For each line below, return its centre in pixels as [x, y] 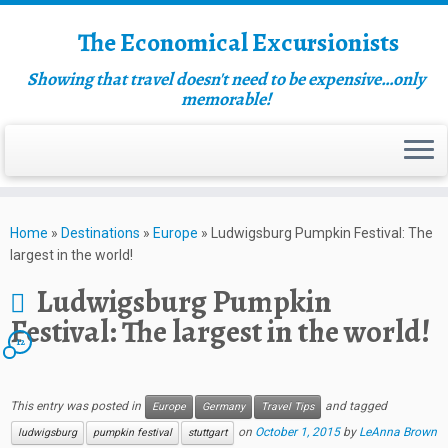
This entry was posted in [77, 406]
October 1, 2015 [297, 432]
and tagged [354, 406]
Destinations [100, 233]
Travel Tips [287, 406]
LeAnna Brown [398, 432]
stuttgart [207, 432]
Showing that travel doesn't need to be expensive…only [226, 79]
